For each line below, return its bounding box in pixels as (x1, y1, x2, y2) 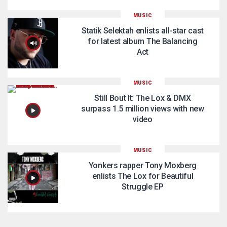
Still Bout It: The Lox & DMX (94, 93, 191, 103)
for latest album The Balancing (88, 36, 198, 46)
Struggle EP (122, 182, 164, 192)
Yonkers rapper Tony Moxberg (88, 161, 197, 170)
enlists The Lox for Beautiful (92, 171, 194, 181)
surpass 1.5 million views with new (81, 104, 204, 113)
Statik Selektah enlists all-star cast (81, 26, 204, 35)
